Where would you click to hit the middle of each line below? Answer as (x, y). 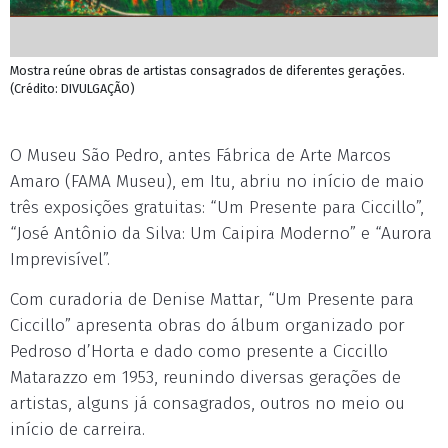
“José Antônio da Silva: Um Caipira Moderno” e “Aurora (221, 233)
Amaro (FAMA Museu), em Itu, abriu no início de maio (217, 181)
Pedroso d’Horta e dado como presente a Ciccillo (199, 351)
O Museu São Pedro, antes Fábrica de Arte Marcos (200, 155)
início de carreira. (77, 429)
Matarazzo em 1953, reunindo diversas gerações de (205, 377)
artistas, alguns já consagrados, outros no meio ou (207, 403)
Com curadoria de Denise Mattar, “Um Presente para (212, 299)
